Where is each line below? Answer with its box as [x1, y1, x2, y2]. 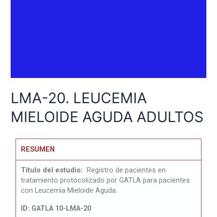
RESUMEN [21, 145, 55, 154]
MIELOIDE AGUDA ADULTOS [11, 108, 204, 126]
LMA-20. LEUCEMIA [11, 89, 147, 107]
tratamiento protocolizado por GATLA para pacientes [21, 176, 190, 185]
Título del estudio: [21, 166, 85, 175]
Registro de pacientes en [87, 166, 166, 175]
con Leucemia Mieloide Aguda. [21, 186, 118, 195]
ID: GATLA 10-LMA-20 [21, 204, 92, 213]
